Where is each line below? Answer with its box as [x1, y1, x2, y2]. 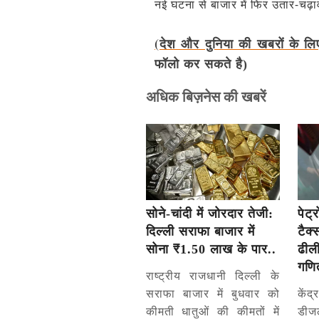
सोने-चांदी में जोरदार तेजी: [145, 206, 273, 221]
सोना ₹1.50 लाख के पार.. [145, 242, 276, 257]
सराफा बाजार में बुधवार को [145, 286, 280, 302]
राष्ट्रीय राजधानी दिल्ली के [145, 268, 280, 284]
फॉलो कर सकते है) [155, 57, 248, 72]
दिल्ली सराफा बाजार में [145, 224, 255, 239]
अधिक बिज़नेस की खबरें [145, 87, 266, 107]
